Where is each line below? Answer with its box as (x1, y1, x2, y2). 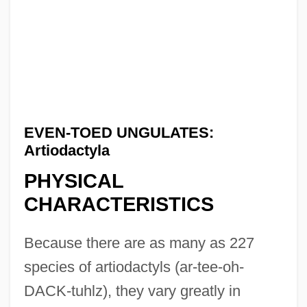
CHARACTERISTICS (23, 193, 214, 216)
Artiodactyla (23, 141, 110, 159)
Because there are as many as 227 (23, 234, 254, 252)
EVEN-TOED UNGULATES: (23, 123, 214, 141)
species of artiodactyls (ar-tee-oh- (23, 258, 244, 276)
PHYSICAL (23, 170, 123, 193)
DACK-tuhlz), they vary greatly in (23, 282, 241, 300)
